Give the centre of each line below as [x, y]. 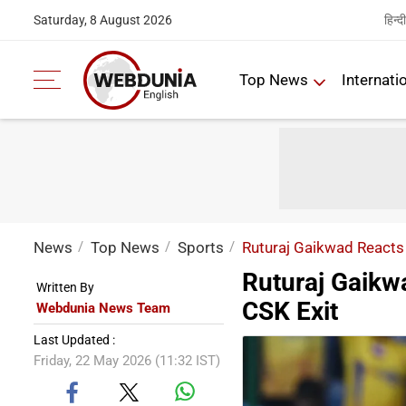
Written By [65, 287]
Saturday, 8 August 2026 [103, 20]
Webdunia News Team [103, 308]
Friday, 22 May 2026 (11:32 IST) [127, 361]
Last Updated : [74, 340]
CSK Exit [290, 311]
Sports [201, 247]
